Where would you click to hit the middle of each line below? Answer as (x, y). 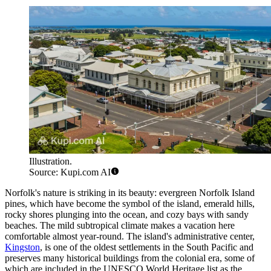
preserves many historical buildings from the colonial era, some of (130, 258)
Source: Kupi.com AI (70, 172)
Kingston (22, 247)
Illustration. (51, 162)
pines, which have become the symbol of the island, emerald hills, (130, 204)
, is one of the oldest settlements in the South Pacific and (147, 247)
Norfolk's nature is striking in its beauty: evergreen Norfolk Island (130, 193)
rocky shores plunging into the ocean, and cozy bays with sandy (127, 215)
